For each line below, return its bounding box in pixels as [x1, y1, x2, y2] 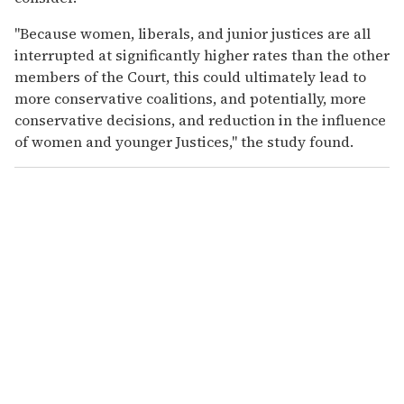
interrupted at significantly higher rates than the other [14, 44, 390, 65]
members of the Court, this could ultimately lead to [14, 66, 366, 87]
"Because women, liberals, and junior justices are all [14, 23, 371, 43]
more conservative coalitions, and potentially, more [14, 87, 366, 108]
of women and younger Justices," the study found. [14, 131, 353, 151]
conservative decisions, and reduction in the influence [14, 109, 386, 130]
